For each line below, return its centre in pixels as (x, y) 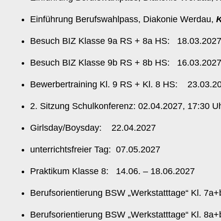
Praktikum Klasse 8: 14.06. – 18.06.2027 (114, 171)
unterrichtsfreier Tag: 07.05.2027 (95, 149)
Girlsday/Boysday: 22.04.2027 (93, 128)
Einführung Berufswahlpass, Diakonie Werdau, (123, 19)
